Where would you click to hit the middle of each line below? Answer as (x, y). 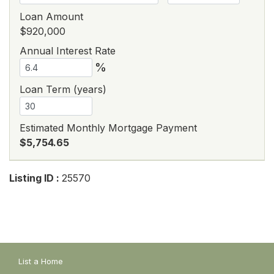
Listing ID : (35, 178)
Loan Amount (51, 17)
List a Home (41, 261)
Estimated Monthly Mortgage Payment (108, 128)
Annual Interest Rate (68, 51)
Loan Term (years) (63, 90)
